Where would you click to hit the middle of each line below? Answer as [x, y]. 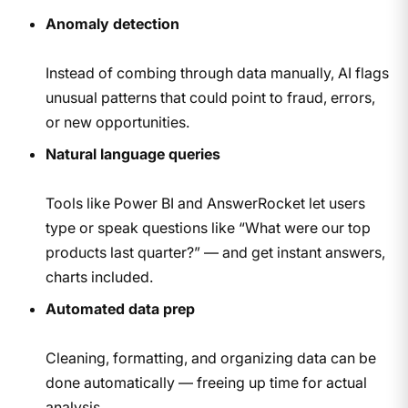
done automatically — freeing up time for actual [206, 382]
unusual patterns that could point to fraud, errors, [210, 97]
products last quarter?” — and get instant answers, [215, 252]
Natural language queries [133, 153]
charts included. [99, 276]
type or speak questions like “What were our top [208, 227]
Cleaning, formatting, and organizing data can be [210, 357]
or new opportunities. [117, 122]
